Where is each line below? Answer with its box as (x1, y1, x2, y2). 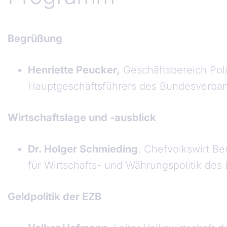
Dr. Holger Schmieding (28, 143, 138, 156)
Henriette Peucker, (28, 64, 120, 77)
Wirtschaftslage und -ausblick (8, 111, 156, 124)
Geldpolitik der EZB (8, 191, 101, 203)
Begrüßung (8, 32, 62, 45)
